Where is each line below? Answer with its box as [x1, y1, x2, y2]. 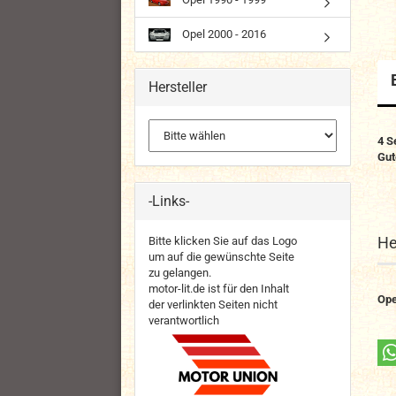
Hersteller [148, 78, 207, 95]
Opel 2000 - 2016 [179, 27, 266, 41]
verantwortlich [148, 313, 219, 327]
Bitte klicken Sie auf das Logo [148, 233, 297, 247]
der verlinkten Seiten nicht [148, 297, 278, 311]
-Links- [148, 192, 189, 209]
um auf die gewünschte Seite [148, 249, 294, 263]
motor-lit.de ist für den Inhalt [148, 281, 289, 295]
